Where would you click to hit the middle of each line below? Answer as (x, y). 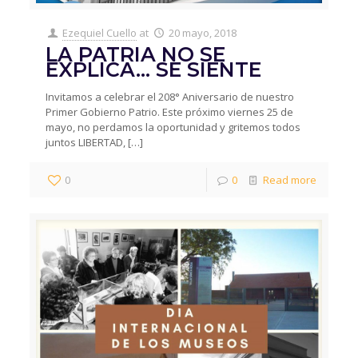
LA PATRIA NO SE (136, 54)
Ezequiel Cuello (100, 32)
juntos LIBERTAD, (86, 142)
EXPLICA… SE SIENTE (154, 69)
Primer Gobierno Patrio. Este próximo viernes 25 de (170, 111)
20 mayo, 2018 (202, 32)
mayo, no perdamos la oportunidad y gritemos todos (173, 127)
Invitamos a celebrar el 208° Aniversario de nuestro (170, 96)
